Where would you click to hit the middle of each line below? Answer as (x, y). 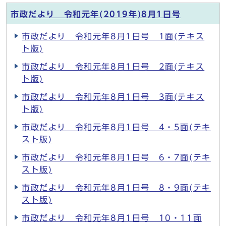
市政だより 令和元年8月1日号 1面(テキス (113, 36)
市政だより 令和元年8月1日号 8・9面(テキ (116, 188)
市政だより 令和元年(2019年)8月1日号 (96, 14)
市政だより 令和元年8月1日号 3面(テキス (113, 97)
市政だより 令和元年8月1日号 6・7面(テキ (116, 157)
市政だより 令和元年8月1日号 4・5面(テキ (116, 127)
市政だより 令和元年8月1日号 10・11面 (112, 218)
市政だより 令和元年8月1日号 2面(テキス (113, 67)
